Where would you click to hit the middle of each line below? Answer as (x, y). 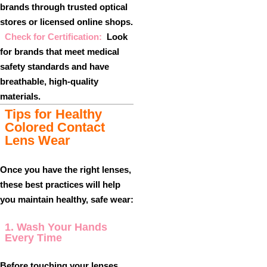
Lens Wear (38, 140)
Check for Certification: (53, 37)
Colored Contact (55, 127)
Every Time (33, 238)
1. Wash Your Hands (56, 227)
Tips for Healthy (53, 114)
